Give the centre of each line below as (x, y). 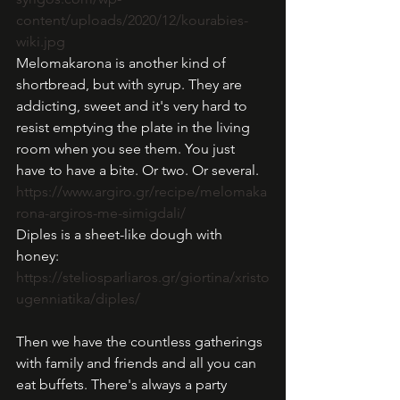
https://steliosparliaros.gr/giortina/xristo (143, 277)
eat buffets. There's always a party (123, 384)
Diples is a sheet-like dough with (121, 234)
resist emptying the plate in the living (135, 127)
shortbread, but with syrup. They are (131, 84)
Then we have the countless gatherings (141, 342)
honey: (39, 256)
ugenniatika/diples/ (78, 299)
